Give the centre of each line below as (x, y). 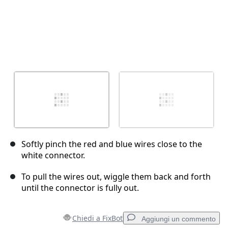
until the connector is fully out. (80, 188)
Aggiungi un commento (179, 219)
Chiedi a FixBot (97, 218)
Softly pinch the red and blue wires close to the (112, 144)
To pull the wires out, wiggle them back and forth (116, 177)
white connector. (53, 155)
